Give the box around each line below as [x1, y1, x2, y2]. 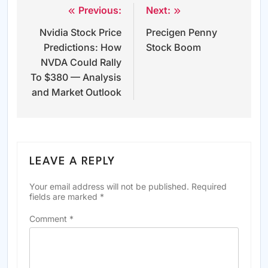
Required [191, 181, 227, 192]
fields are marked [29, 191, 100, 202]
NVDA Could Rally [41, 56, 121, 69]
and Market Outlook [32, 86, 121, 99]
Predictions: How [44, 41, 121, 54]
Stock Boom [146, 41, 201, 54]
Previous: [78, 4, 121, 17]
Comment [29, 214, 69, 224]
